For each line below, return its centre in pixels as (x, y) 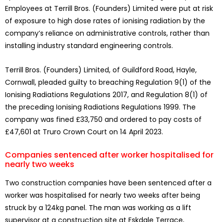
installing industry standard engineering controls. (89, 46)
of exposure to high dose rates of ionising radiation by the (105, 21)
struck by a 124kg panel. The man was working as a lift (98, 208)
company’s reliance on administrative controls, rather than (107, 33)
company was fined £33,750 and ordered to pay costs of (103, 120)
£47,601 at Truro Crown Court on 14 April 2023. (84, 132)
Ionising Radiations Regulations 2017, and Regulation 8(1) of (106, 95)
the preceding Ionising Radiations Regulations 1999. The (100, 107)
